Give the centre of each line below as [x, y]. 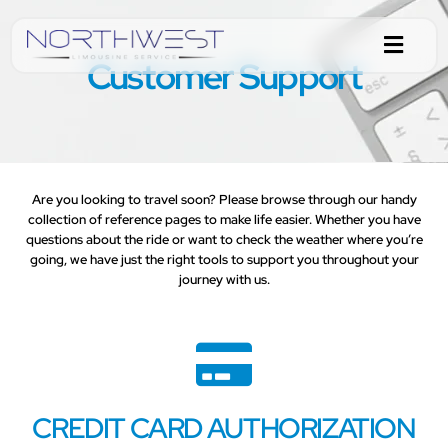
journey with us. [224, 279]
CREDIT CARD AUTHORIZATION [224, 427]
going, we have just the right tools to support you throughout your [224, 259]
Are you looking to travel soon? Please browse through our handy [224, 199]
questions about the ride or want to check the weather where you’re [224, 239]
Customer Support [224, 76]
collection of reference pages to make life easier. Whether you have [224, 219]
